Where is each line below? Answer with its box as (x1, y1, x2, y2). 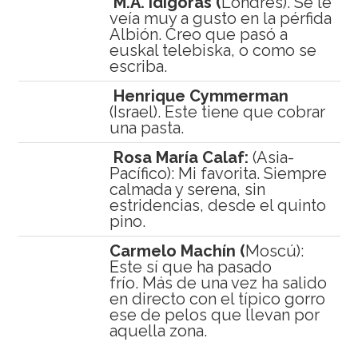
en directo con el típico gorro (109, 289, 325, 309)
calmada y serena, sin (109, 180, 265, 200)
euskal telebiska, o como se (109, 41, 316, 61)
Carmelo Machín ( (109, 241, 245, 261)
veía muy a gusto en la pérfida (109, 9, 332, 29)
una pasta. (109, 118, 184, 138)
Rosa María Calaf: (113, 148, 249, 168)
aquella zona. (109, 321, 207, 341)
